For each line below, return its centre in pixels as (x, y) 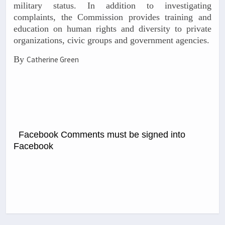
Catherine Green (53, 60)
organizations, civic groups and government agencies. (111, 40)
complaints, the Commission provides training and (113, 17)
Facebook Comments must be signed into (102, 134)
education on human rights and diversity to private (113, 28)
